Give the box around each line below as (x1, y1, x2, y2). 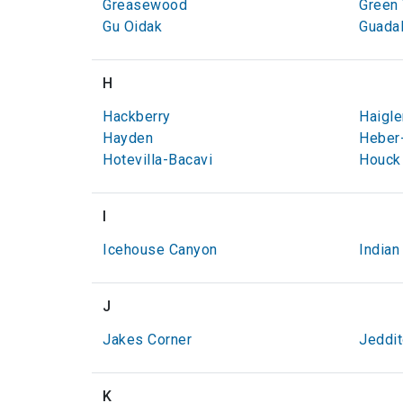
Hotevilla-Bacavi (103, 151, 212, 168)
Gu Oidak (103, 18, 162, 35)
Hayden (103, 130, 153, 147)
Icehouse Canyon (103, 241, 218, 258)
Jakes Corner (103, 331, 192, 348)
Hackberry (103, 108, 171, 125)
